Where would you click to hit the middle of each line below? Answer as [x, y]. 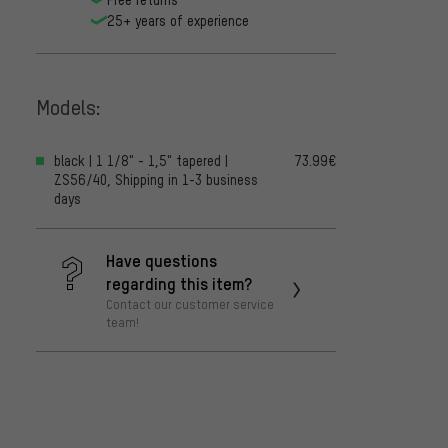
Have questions [161, 259]
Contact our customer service [190, 303]
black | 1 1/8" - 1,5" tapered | [141, 160]
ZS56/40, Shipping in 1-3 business [156, 179]
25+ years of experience [178, 20]
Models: [68, 107]
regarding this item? [179, 282]
